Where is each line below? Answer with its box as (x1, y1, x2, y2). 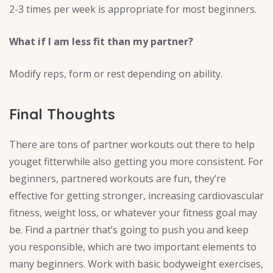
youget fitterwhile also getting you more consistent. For (9, 155, 263, 169)
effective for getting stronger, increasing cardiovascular (9, 189, 264, 203)
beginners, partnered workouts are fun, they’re (9, 172, 226, 186)
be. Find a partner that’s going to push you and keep (9, 223, 249, 237)
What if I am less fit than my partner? (9, 34, 193, 48)
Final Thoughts (9, 104, 115, 123)
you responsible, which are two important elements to (9, 240, 257, 254)
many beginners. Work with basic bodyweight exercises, (9, 257, 263, 271)
